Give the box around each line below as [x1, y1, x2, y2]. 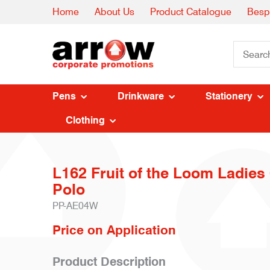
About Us [95, 6, 134, 17]
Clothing [66, 115, 105, 126]
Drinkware [118, 90, 164, 102]
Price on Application [52, 222, 176, 237]
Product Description [52, 254, 166, 269]
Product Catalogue [150, 6, 231, 17]
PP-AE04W [52, 200, 98, 212]
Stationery [206, 90, 253, 102]
